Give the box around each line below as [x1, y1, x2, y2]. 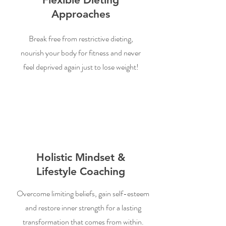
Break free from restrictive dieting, [28, 33, 133, 44]
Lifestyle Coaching [36, 165, 125, 178]
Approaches [51, 8, 110, 20]
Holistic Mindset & [36, 151, 126, 163]
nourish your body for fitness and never [21, 47, 141, 59]
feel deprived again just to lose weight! [23, 61, 139, 73]
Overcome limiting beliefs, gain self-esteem [17, 188, 149, 199]
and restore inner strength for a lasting [25, 202, 141, 213]
